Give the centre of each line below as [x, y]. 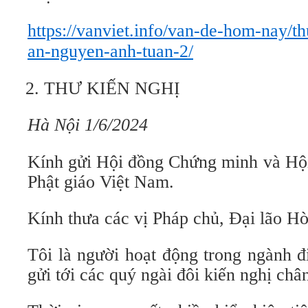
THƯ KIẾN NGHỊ [112, 88]
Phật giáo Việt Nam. [101, 182]
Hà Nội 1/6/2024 [88, 125]
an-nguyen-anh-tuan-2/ [110, 51]
